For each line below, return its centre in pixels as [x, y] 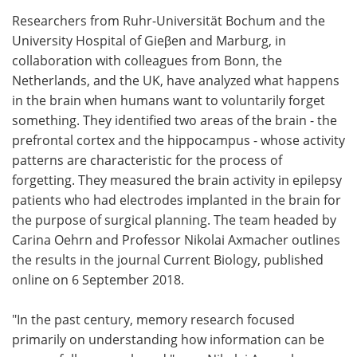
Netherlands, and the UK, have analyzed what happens [176, 80]
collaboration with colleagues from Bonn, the [147, 60]
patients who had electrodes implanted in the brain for [177, 199]
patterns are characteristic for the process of [147, 159]
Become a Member [267, 67]
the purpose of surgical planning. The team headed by [174, 219]
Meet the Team [89, 31]
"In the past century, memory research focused [153, 319]
